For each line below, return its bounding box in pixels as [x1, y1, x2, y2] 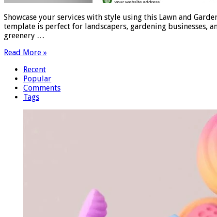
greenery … [4, 31, 45, 40]
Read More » [4, 47, 47, 57]
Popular [23, 74, 51, 83]
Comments [23, 83, 61, 93]
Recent [23, 64, 46, 74]
